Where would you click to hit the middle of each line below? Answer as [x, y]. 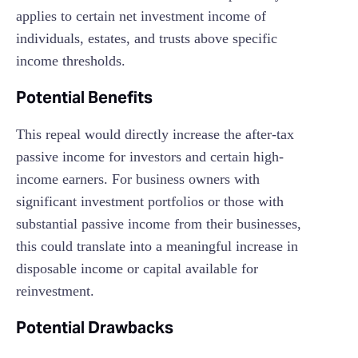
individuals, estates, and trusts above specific [147, 39]
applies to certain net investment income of [141, 16]
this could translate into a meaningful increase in [157, 247]
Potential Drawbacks [95, 328]
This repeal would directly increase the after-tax [155, 135]
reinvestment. [55, 291]
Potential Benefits [84, 98]
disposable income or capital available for [137, 269]
